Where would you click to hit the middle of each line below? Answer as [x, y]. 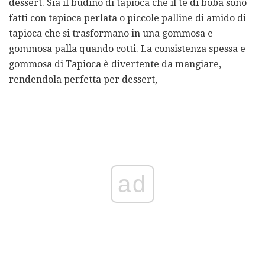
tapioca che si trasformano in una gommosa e [111, 34]
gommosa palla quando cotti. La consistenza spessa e [127, 49]
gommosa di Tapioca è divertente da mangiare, [115, 64]
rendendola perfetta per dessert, [83, 80]
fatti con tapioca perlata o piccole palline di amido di [127, 18]
